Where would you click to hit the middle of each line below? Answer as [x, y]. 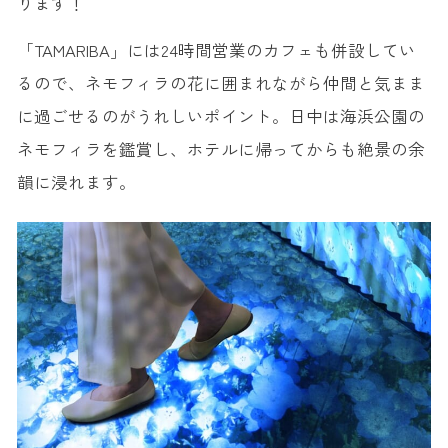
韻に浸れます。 [76, 182]
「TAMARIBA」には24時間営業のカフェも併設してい [216, 50]
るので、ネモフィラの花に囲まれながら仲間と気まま [220, 83]
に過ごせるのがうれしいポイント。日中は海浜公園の [220, 116]
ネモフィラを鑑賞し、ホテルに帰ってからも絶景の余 [220, 149]
